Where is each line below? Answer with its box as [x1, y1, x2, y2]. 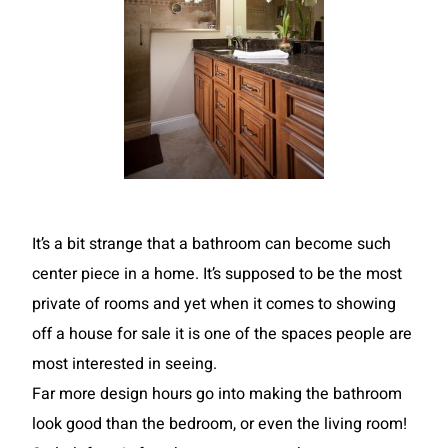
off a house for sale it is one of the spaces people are [32, 322, 412, 346]
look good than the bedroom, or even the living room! [32, 412, 407, 436]
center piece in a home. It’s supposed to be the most [32, 262, 402, 286]
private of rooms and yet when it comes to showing [32, 292, 396, 316]
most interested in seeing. [32, 352, 217, 376]
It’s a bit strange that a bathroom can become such [32, 232, 391, 256]
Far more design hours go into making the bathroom [32, 382, 402, 406]
